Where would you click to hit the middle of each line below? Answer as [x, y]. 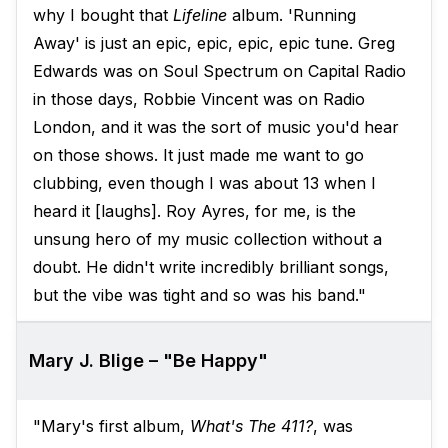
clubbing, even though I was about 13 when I [204, 183]
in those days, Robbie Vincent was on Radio [199, 99]
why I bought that [103, 15]
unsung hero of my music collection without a [207, 239]
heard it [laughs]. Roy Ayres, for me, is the [194, 211]
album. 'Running [291, 15]
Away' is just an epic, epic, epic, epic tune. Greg [214, 43]
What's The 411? [251, 426]
